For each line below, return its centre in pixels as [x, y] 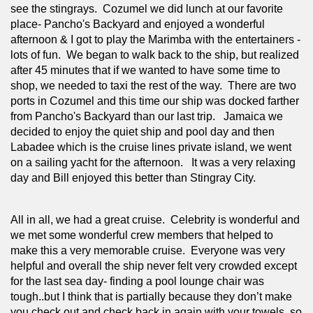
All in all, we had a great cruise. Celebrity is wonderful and [155, 219]
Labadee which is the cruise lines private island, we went [151, 147]
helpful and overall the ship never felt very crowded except [154, 265]
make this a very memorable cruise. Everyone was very [148, 250]
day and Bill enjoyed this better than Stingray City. [133, 177]
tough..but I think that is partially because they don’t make [151, 296]
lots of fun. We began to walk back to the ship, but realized [155, 54]
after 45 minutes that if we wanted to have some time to [145, 70]
